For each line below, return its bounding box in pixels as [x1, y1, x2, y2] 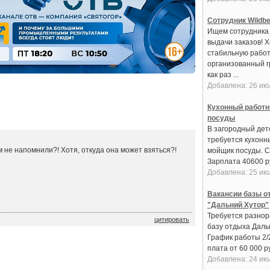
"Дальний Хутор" [207, 201, 269, 209]
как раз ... [207, 71, 239, 79]
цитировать [154, 215, 189, 223]
